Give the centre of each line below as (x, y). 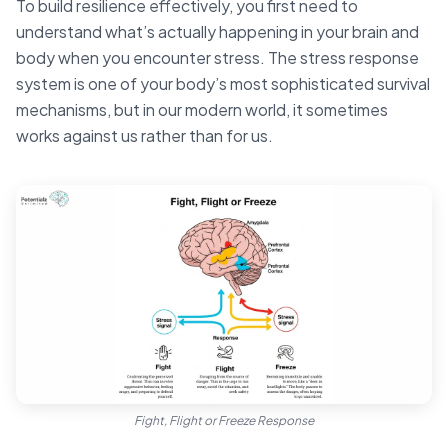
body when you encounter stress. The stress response (217, 58)
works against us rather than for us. (144, 136)
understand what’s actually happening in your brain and (217, 32)
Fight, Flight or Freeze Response (224, 420)
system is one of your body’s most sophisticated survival (223, 84)
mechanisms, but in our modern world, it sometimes (202, 110)
